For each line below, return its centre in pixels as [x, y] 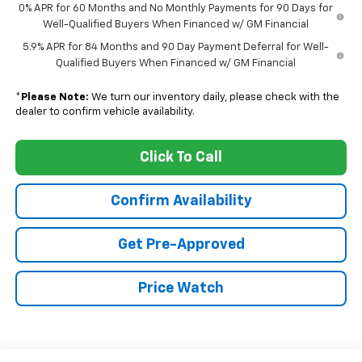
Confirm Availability [181, 202]
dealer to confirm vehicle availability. [105, 112]
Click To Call [181, 158]
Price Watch [181, 289]
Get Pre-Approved [181, 245]
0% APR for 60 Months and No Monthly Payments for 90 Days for [176, 9]
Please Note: [55, 98]
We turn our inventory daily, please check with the [214, 98]
